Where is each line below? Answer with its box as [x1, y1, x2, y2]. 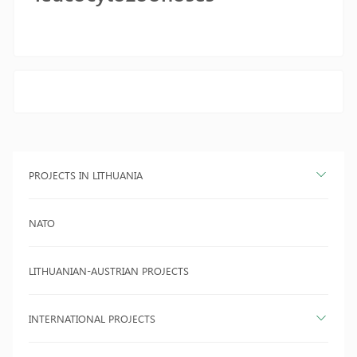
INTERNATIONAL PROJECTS [29, 312, 155, 325]
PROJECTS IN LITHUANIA [29, 168, 143, 182]
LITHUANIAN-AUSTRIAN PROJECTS [29, 264, 189, 277]
